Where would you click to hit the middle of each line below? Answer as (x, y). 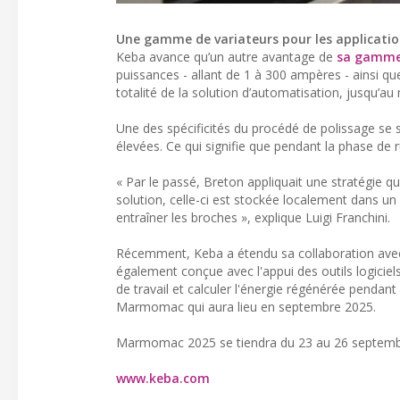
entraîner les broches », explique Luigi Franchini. (253, 218)
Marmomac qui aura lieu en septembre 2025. (246, 307)
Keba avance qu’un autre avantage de (226, 57)
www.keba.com (163, 379)
